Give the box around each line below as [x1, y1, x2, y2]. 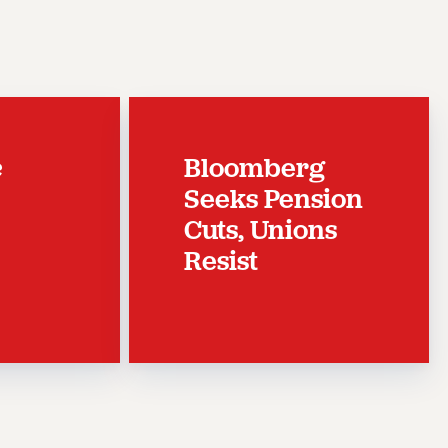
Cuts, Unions [184, 212, 338, 247]
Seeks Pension [184, 181, 364, 216]
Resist [184, 243, 259, 278]
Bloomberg [184, 150, 326, 185]
